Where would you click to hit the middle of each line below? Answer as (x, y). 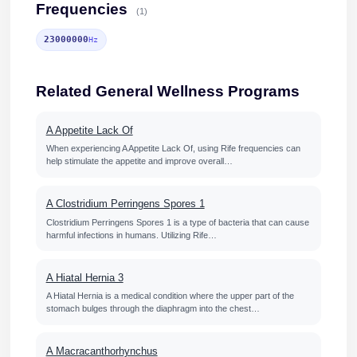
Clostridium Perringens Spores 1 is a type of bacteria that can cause (177, 222)
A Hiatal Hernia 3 (84, 277)
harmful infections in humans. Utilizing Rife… (131, 235)
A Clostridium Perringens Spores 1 (125, 204)
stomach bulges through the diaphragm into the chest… (153, 308)
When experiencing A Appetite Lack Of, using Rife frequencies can (173, 149)
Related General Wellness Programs (167, 92)
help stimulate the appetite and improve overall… (139, 161)
